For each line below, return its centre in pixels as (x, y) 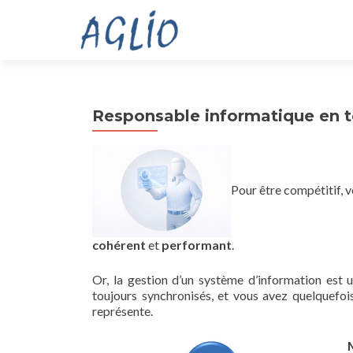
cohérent (119, 245)
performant (197, 245)
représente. (123, 311)
